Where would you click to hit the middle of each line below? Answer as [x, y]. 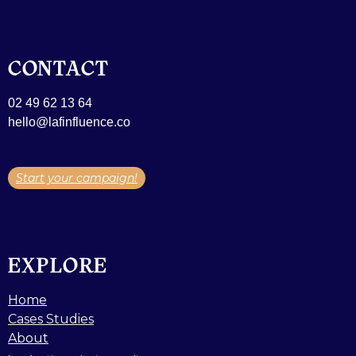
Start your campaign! [77, 178]
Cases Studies [51, 319]
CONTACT [58, 68]
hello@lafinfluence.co [69, 122]
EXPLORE [58, 265]
